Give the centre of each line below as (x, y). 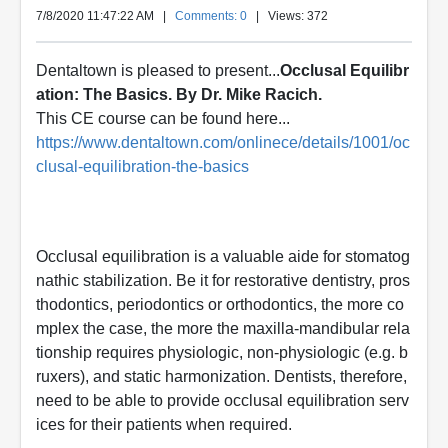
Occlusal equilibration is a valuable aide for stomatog (223, 256)
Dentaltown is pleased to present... (158, 70)
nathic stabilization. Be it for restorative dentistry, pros (223, 280)
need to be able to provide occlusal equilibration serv (222, 400)
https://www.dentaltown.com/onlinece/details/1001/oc (223, 142)
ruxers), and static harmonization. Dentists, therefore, (221, 376)
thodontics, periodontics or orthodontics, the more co (220, 304)
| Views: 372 (287, 16)
